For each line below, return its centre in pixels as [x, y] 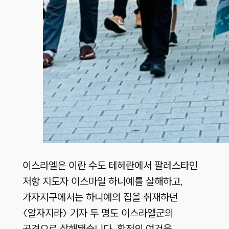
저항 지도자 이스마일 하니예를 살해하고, [102, 181]
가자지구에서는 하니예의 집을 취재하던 [100, 197]
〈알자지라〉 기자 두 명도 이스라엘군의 [98, 213]
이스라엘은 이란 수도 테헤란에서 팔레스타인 [110, 166]
